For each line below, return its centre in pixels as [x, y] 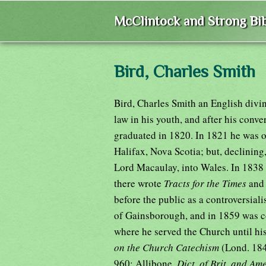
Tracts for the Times [206, 183]
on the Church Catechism [168, 247]
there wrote [139, 183]
